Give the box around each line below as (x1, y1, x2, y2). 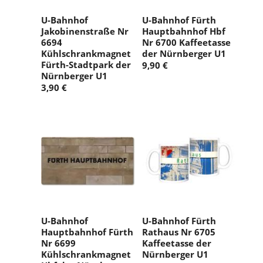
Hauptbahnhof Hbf (142, 25, 225, 38)
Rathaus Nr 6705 (142, 226, 215, 238)
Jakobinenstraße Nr (41, 25, 129, 38)
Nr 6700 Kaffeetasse (142, 36, 231, 49)
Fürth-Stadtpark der (41, 59, 131, 71)
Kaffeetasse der (142, 237, 211, 249)
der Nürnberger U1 (142, 48, 226, 60)
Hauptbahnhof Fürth (41, 226, 133, 238)
